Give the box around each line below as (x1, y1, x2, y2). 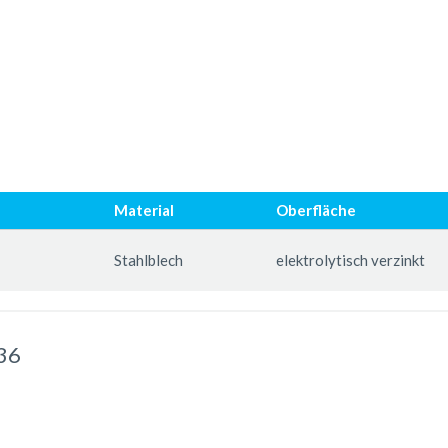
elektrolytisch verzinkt (275, 250, 425, 269)
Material (113, 200, 174, 219)
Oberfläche (275, 200, 356, 219)
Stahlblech (113, 250, 183, 269)
